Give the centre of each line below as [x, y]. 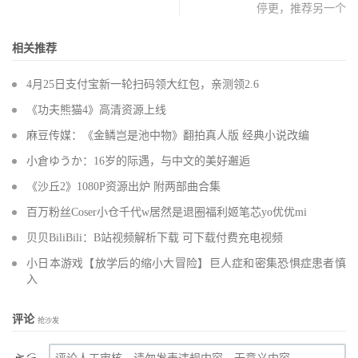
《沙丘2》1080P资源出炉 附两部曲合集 [123, 186]
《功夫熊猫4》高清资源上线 [96, 109]
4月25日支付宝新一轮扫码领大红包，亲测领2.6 [143, 84]
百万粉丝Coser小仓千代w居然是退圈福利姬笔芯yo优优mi [167, 212]
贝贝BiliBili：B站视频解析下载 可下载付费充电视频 [155, 237]
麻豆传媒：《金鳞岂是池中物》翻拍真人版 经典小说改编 [168, 135]
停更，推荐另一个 [301, 8]
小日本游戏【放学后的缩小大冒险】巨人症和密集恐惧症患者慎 [186, 263]
